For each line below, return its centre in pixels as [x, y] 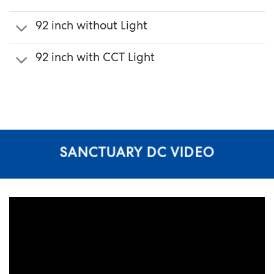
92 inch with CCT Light [95, 59]
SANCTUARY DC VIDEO [137, 154]
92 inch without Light [91, 27]
